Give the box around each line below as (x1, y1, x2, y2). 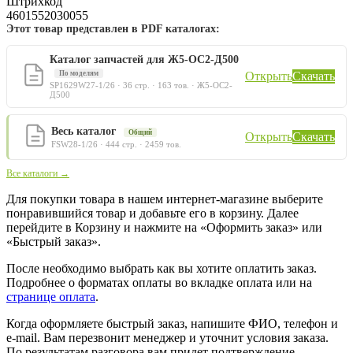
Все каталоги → (6, 167, 69, 179)
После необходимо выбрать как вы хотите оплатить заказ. (6, 261, 317, 275)
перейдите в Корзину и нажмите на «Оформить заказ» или (6, 220, 322, 234)
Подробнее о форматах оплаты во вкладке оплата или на (6, 275, 312, 289)
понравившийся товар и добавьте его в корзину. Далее (6, 206, 299, 220)
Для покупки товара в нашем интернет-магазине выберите (6, 191, 323, 206)
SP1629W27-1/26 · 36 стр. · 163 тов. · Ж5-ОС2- (50, 80, 232, 90)
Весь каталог (51, 124, 119, 137)
